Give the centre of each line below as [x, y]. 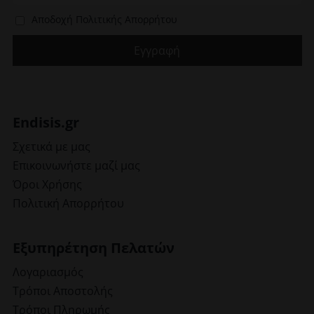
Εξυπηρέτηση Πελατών [93, 247]
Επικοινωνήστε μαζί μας [76, 165]
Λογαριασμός [48, 272]
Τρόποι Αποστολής [62, 291]
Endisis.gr [46, 122]
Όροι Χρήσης [47, 184]
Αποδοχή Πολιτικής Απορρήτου [103, 20]
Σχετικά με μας [51, 146]
